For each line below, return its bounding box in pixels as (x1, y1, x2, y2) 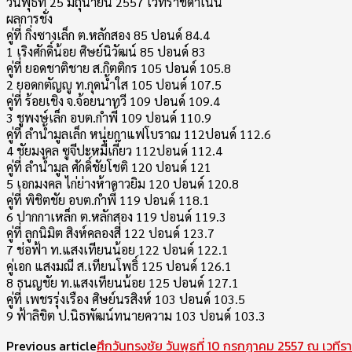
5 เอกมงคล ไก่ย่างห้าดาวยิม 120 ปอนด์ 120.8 (6, 175, 239, 192)
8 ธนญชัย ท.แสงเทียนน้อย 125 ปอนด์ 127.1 (6, 274, 239, 291)
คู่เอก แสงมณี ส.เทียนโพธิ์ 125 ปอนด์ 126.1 (6, 258, 232, 274)
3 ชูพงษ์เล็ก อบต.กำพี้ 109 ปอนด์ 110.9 (6, 109, 211, 126)
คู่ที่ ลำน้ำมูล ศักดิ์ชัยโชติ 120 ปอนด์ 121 (6, 159, 211, 175)
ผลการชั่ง (6, 10, 53, 27)
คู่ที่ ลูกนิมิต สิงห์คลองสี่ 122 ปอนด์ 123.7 (6, 225, 214, 241)
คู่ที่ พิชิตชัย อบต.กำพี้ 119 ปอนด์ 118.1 (6, 192, 210, 208)
